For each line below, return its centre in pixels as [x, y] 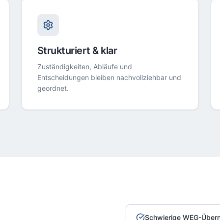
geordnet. [53, 88]
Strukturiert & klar [77, 51]
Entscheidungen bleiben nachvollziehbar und [109, 77]
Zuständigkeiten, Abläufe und [84, 67]
